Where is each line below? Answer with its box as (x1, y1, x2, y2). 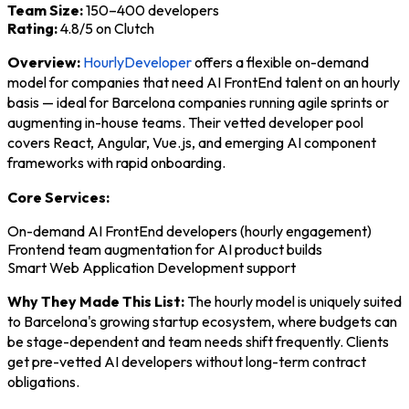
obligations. (7, 372, 79, 391)
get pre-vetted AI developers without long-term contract (7, 351, 366, 371)
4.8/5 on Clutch (58, 18, 154, 37)
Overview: (7, 52, 80, 71)
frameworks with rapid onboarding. (7, 152, 225, 172)
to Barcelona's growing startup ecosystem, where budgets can (7, 311, 397, 330)
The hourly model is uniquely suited (184, 291, 402, 310)
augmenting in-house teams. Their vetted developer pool (7, 112, 363, 131)
